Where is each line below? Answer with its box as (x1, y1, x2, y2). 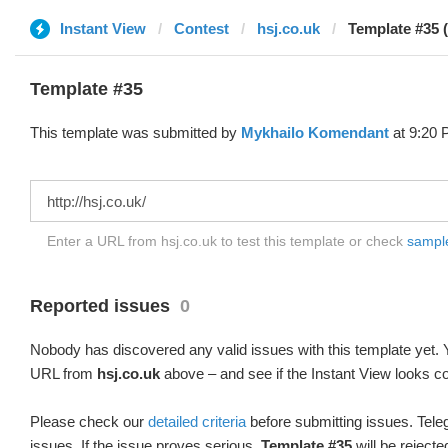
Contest (174, 20, 229, 37)
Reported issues (30, 296, 170, 316)
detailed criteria (148, 413, 246, 430)
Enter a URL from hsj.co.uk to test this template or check (47, 233, 407, 249)
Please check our (30, 413, 148, 430)
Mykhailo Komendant (241, 124, 389, 141)
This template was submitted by (30, 124, 241, 141)
